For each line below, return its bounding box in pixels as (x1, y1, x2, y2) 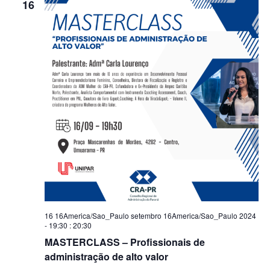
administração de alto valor (44, 250, 168, 263)
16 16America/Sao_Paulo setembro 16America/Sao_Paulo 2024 (44, 210, 256, 221)
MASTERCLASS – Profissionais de (44, 235, 205, 249)
